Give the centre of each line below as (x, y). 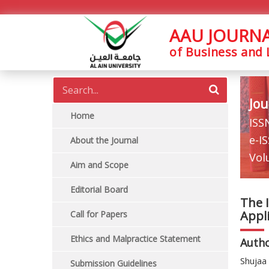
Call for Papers (99, 214)
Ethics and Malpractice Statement (135, 239)
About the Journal (104, 140)
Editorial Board (99, 189)
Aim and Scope (99, 165)
